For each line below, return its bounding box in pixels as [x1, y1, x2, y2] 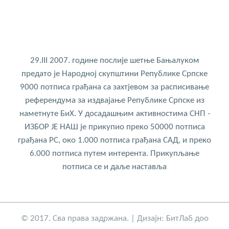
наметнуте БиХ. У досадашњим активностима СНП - [19, 109, 210, 119]
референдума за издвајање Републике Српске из [25, 96, 204, 105]
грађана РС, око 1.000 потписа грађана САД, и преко [18, 136, 211, 145]
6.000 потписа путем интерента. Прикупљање [30, 149, 199, 158]
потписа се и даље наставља [62, 163, 167, 172]
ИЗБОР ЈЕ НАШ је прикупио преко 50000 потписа [24, 123, 205, 132]
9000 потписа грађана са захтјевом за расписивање [20, 83, 209, 92]
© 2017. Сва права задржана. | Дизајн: [20, 214, 166, 223]
